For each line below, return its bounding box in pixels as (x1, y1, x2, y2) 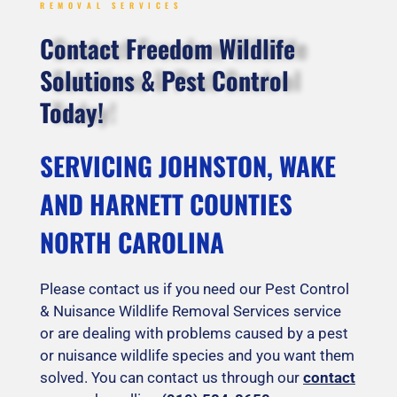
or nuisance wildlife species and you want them (40, 346, 354, 365)
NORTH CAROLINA (40, 222, 224, 261)
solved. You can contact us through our (40, 369, 303, 387)
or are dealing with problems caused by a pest (40, 324, 348, 343)
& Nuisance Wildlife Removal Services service (40, 302, 341, 321)
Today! (40, 94, 104, 131)
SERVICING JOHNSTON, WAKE (40, 146, 336, 185)
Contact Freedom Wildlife (40, 30, 295, 67)
